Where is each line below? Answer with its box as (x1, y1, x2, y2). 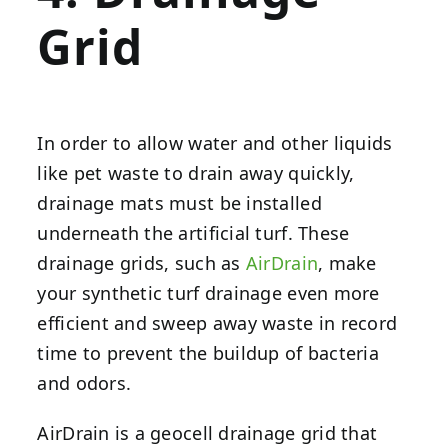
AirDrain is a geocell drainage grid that (37, 421, 378, 446)
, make (318, 251, 377, 276)
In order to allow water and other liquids (37, 131, 393, 156)
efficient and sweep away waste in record (37, 311, 398, 336)
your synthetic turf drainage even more (37, 281, 380, 306)
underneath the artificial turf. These (37, 221, 350, 246)
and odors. (37, 371, 137, 396)
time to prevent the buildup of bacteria (37, 341, 379, 366)
